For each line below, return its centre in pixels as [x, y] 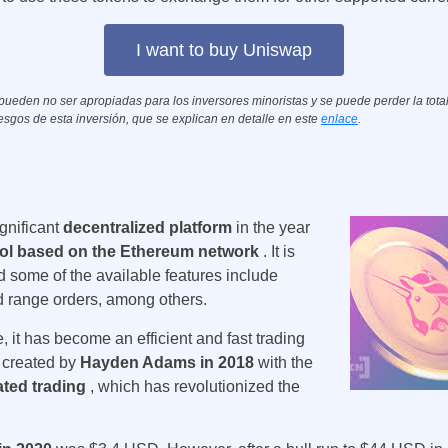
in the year [273, 227]
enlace [339, 119]
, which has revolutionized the [195, 386]
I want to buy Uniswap [224, 50]
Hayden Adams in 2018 [169, 362]
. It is [279, 251]
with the [285, 362]
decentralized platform [149, 227]
